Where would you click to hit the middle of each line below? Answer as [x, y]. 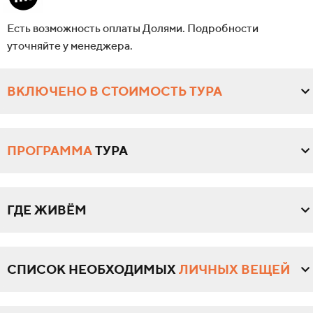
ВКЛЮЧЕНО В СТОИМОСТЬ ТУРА [115, 92]
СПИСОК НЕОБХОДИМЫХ [93, 270]
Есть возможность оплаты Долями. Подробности [133, 29]
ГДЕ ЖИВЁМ [47, 210]
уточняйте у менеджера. [70, 46]
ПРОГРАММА [50, 151]
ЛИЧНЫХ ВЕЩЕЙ [234, 270]
